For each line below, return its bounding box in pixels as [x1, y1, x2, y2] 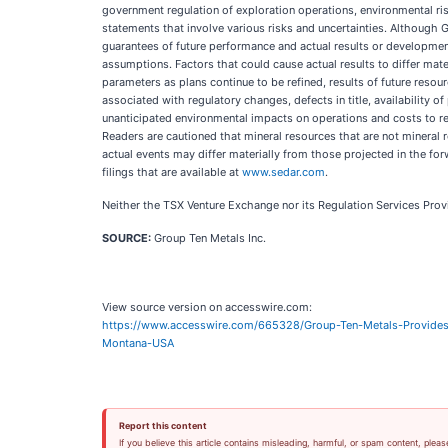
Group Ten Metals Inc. [151, 231, 266, 245]
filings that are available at [102, 165, 242, 179]
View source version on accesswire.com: [102, 300, 312, 314]
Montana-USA [102, 336, 174, 350]
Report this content [118, 420, 207, 431]
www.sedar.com [242, 165, 325, 179]
